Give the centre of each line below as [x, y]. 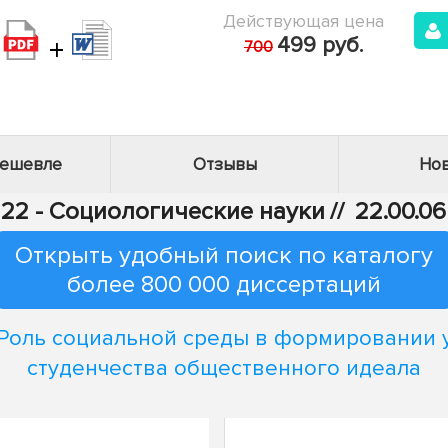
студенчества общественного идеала [224, 368]
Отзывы [224, 164]
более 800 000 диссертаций [224, 284]
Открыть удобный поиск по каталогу [224, 255]
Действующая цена [303, 21]
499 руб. [320, 45]
